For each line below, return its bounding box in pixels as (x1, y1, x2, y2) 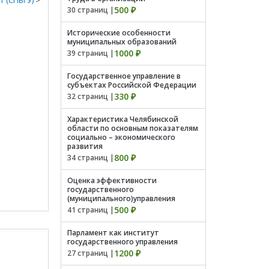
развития (67, 141, 103, 151)
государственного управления (67, 237, 178, 247)
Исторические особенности (67, 28, 171, 38)
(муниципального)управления (67, 193, 175, 204)
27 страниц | (67, 248, 114, 258)
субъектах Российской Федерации (67, 80, 196, 90)
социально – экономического (67, 132, 175, 142)
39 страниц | (67, 48, 114, 58)
